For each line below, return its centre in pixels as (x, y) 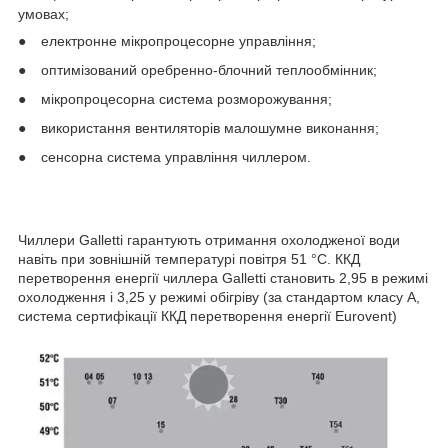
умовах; (43, 13)
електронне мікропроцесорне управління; (178, 40)
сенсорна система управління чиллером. (176, 156)
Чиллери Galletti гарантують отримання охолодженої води (209, 239)
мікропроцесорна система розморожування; (186, 98)
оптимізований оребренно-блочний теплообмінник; (209, 69)
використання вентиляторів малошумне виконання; (210, 127)
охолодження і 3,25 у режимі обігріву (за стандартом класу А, (219, 296)
